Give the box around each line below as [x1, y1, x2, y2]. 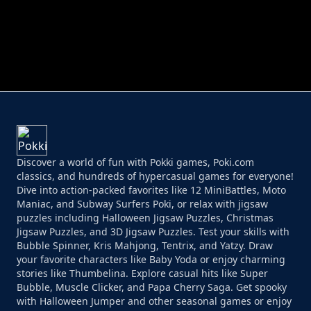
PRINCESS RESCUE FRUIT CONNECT [176, 51, 291, 61]
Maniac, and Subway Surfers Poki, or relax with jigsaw [17, 197, 268, 211]
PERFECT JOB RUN [48, 51, 108, 61]
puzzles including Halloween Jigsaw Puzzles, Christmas [17, 211, 274, 225]
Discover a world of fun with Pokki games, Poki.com [17, 155, 254, 169]
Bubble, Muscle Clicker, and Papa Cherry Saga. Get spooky [17, 280, 287, 294]
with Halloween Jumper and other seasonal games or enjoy [17, 294, 292, 308]
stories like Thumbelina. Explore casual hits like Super [17, 267, 268, 280]
